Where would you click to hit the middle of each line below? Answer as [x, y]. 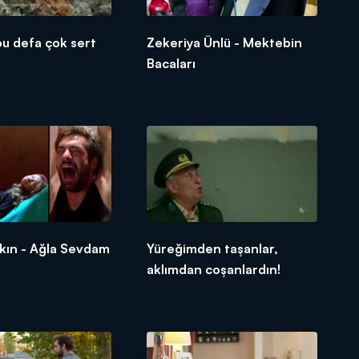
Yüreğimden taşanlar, [213, 248]
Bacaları [171, 64]
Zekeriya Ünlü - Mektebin [225, 43]
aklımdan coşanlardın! [214, 269]
